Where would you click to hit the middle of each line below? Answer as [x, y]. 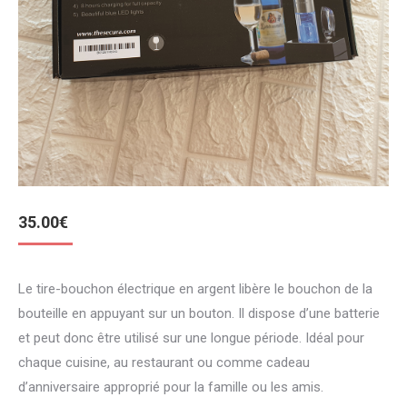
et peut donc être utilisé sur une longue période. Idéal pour [191, 338]
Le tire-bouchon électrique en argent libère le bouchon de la [195, 288]
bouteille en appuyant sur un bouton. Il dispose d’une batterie [199, 313]
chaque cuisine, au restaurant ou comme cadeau [164, 362]
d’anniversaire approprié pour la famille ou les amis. [171, 387]
